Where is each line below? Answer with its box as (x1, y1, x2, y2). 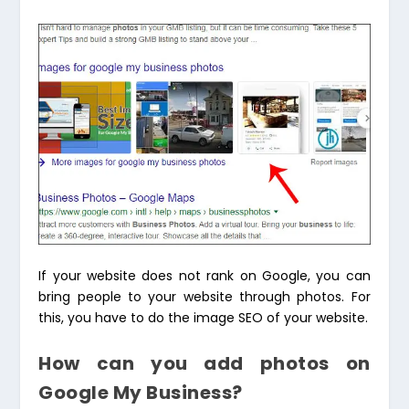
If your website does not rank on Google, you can (38, 266, 371, 285)
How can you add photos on (38, 350, 371, 376)
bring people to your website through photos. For (38, 287, 371, 306)
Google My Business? (38, 379, 243, 405)
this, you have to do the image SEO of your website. (38, 308, 369, 327)
